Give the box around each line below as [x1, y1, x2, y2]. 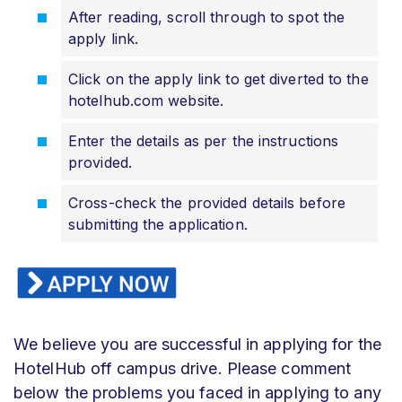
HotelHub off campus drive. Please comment [13, 358, 352, 378]
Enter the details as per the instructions [68, 131, 339, 150]
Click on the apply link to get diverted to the [68, 69, 369, 88]
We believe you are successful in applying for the [13, 334, 381, 354]
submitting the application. [68, 214, 248, 233]
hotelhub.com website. [68, 91, 224, 109]
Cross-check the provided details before [68, 193, 345, 212]
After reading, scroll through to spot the [68, 7, 345, 26]
